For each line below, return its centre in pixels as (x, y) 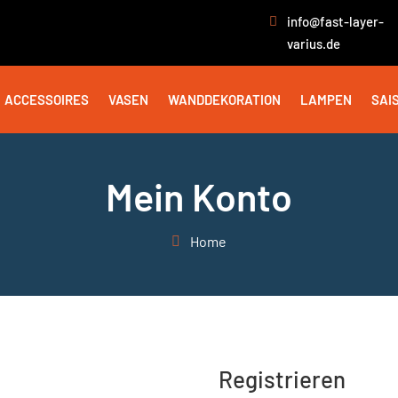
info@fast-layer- (335, 21)
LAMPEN (326, 99)
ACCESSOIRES (46, 99)
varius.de (313, 44)
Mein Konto (199, 196)
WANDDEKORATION (224, 99)
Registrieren (282, 378)
